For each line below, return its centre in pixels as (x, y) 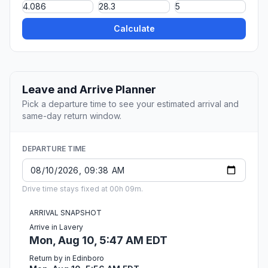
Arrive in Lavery (56, 227)
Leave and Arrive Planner (89, 90)
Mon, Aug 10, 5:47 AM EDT (98, 240)
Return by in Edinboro (67, 258)
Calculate (134, 29)
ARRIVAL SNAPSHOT (66, 213)
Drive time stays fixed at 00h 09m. (83, 189)
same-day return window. (72, 116)
